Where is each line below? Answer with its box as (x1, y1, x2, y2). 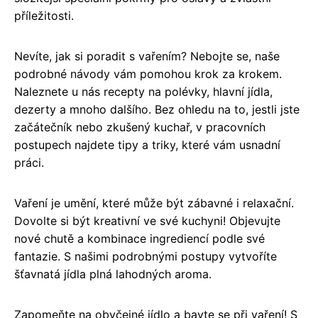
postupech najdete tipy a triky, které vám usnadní (14, 138, 280, 153)
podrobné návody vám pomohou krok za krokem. (14, 67, 282, 82)
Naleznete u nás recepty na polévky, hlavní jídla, (14, 84, 273, 99)
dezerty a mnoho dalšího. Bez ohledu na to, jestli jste (14, 102, 300, 117)
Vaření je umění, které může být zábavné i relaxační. (14, 196, 294, 211)
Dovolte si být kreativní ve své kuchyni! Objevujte (14, 214, 280, 229)
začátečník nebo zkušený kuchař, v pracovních (14, 120, 265, 135)
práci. (14, 155, 44, 170)
